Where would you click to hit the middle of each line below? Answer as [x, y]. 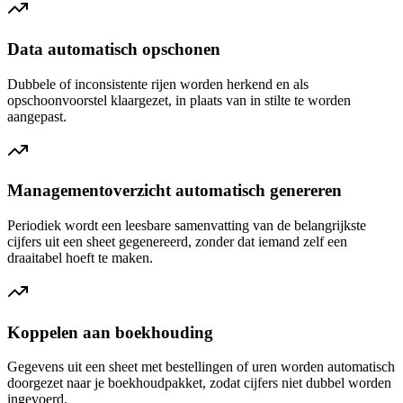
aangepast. [37, 116]
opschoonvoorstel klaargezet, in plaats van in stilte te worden [179, 100]
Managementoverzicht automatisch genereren [175, 191]
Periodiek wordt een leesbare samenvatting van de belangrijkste [187, 225]
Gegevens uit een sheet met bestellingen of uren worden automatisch [201, 367]
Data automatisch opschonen [114, 49]
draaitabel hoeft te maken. [80, 258]
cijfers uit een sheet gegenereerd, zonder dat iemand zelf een [177, 242]
